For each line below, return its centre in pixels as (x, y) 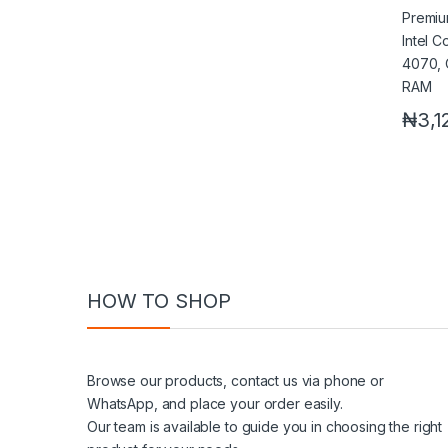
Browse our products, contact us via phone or (235, 380)
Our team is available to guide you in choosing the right (265, 426)
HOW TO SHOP (159, 300)
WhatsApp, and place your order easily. (215, 403)
